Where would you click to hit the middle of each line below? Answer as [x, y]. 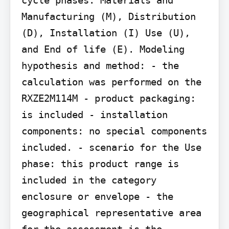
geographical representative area [111, 212]
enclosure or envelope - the [97, 196]
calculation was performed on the [111, 82]
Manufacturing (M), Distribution [108, 16]
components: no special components [114, 131]
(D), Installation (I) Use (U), [106, 32]
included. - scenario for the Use [111, 147]
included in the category [89, 180]
